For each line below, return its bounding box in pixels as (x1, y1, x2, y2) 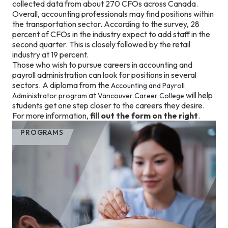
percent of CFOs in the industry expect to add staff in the (12, 29, 210, 40)
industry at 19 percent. (12, 49, 89, 60)
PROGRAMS (20, 128, 64, 137)
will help (184, 90, 213, 101)
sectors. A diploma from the (12, 80, 111, 91)
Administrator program (12, 91, 87, 101)
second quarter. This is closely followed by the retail (12, 39, 190, 50)
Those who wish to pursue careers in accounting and (12, 60, 192, 70)
